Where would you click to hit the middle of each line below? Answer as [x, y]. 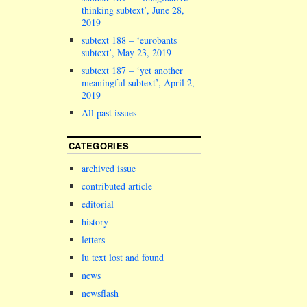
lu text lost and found [123, 258]
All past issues [109, 113]
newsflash [100, 293]
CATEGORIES [99, 146]
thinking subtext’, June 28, [133, 10]
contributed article [117, 186]
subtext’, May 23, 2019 [126, 53]
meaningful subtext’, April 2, [138, 83]
